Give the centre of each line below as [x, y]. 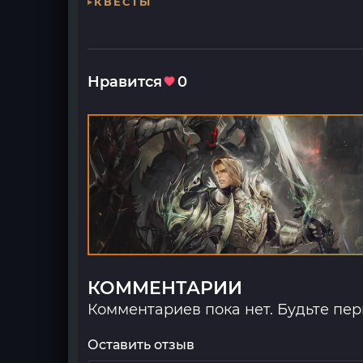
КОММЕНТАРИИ [165, 288]
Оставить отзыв [141, 344]
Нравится [125, 81]
